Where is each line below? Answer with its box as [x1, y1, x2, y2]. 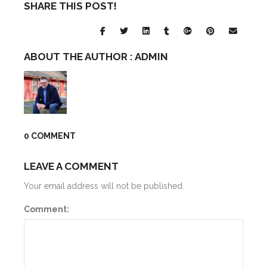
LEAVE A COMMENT [24, 160, 119, 173]
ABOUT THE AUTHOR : [24, 50, 135, 63]
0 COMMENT [24, 131, 76, 141]
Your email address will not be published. [24, 181, 184, 191]
